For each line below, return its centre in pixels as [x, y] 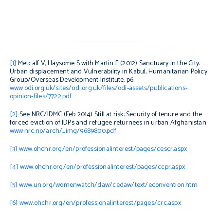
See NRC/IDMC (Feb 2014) [56, 114]
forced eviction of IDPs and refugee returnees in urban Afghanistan [108, 123]
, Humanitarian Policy [176, 72]
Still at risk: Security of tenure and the [148, 114]
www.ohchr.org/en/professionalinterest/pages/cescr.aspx [103, 149]
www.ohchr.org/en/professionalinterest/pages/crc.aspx [100, 203]
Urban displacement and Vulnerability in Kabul [78, 72]
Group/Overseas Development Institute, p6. [72, 80]
